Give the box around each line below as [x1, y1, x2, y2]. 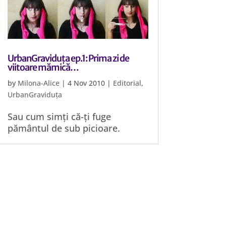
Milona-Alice [18, 78, 60, 88]
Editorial [113, 78, 142, 88]
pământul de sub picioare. [8, 122, 121, 134]
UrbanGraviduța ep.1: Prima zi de [8, 52, 130, 64]
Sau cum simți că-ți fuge [8, 110, 111, 123]
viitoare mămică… [38, 62, 79, 73]
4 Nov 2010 [68, 78, 105, 88]
